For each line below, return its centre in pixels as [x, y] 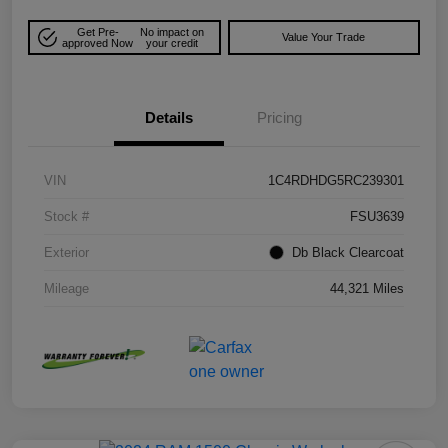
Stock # [66, 217]
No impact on [172, 31]
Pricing [279, 118]
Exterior [66, 253]
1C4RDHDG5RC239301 [336, 181]
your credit [172, 42]
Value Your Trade [324, 37]
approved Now [98, 42]
